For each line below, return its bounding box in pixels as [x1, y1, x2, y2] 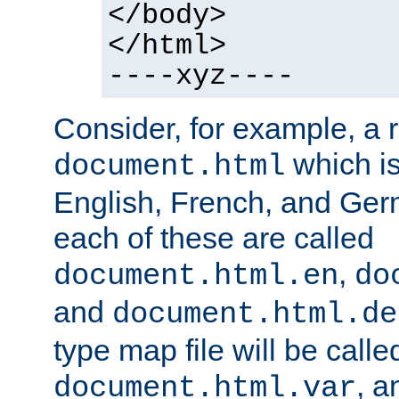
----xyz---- [108, 60, 294, 93]
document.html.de [112, 297, 397, 331]
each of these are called [53, 220, 374, 255]
